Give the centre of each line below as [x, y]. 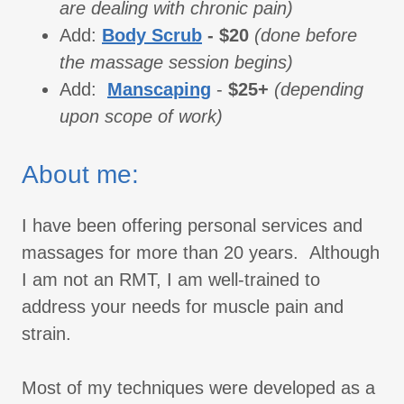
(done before [306, 36]
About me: [80, 175]
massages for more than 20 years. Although [201, 253]
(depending [316, 90]
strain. [52, 334]
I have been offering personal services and [192, 226]
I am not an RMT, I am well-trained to [171, 280]
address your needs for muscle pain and [183, 307]
